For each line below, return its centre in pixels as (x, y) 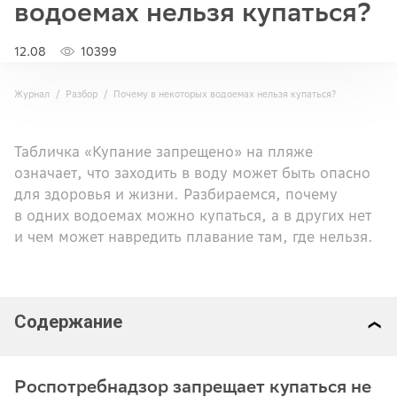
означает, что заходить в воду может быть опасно (192, 172)
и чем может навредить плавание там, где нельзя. (194, 236)
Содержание (68, 321)
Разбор (82, 93)
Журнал (32, 93)
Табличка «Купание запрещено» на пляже (163, 151)
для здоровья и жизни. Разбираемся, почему (176, 194)
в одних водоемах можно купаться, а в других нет (193, 215)
